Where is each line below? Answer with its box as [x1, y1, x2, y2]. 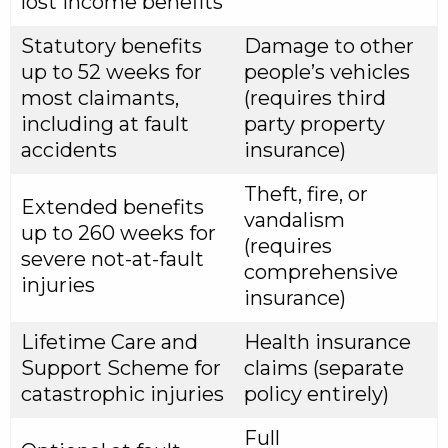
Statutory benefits [21, 34, 202, 58]
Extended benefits [21, 195, 204, 219]
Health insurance [244, 330, 411, 354]
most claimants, [21, 86, 179, 110]
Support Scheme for [21, 356, 221, 380]
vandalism [244, 208, 345, 232]
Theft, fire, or [244, 182, 368, 206]
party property [244, 112, 385, 136]
